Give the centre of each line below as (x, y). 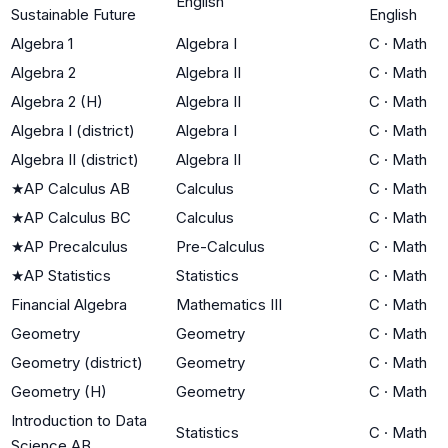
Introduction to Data (79, 420)
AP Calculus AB (77, 188)
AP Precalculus (76, 246)
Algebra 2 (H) (57, 101)
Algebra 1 (42, 43)
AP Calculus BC (77, 217)
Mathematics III (229, 304)
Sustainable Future (73, 14)
